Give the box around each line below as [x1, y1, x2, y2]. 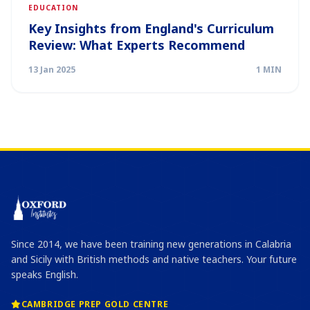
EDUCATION [28, 3, 78, 12]
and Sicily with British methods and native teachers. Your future [11, 253, 297, 266]
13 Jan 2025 [28, 64, 75, 75]
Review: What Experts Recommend [28, 37, 245, 53]
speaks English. [11, 268, 78, 281]
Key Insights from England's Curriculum [28, 20, 274, 37]
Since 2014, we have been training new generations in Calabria [11, 237, 291, 250]
